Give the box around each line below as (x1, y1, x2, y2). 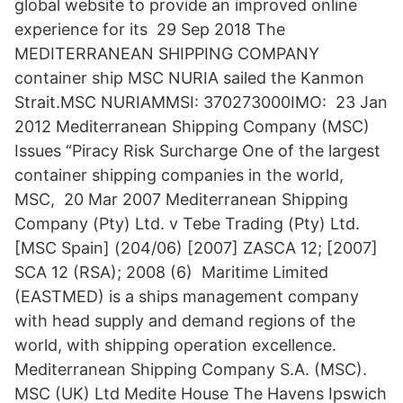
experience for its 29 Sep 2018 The (14, 20, 285, 39)
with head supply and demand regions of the (14, 311, 355, 330)
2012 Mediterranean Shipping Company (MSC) (14, 117, 370, 136)
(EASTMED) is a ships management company (14, 287, 359, 306)
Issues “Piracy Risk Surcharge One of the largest (14, 141, 381, 160)
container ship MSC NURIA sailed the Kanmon (14, 68, 364, 87)
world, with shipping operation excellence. (14, 336, 336, 354)
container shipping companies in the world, (14, 166, 344, 184)
